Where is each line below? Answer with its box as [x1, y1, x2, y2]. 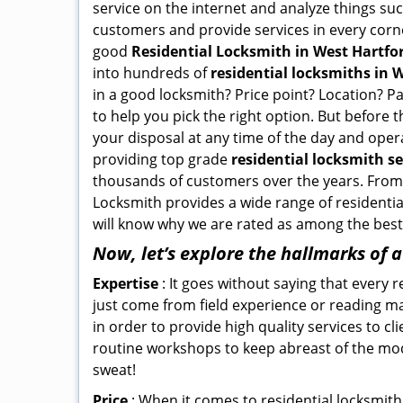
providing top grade [93, 149, 231, 169]
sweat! [93, 360, 136, 380]
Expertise [93, 273, 158, 293]
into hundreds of [93, 63, 210, 83]
